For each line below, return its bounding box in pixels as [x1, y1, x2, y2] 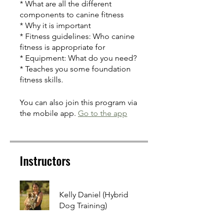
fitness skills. [20, 75, 63, 84]
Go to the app [78, 109, 127, 118]
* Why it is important [20, 21, 91, 30]
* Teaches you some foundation [20, 64, 131, 74]
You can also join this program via [20, 98, 137, 107]
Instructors [20, 151, 71, 169]
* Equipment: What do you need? [20, 53, 137, 63]
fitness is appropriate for [20, 42, 105, 52]
